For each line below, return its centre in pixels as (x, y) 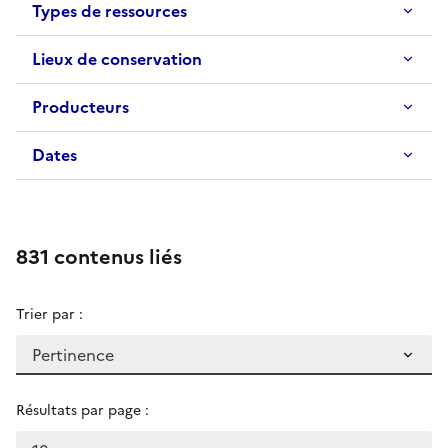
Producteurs (80, 106)
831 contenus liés (99, 256)
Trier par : (49, 314)
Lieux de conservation (117, 58)
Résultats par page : (82, 410)
